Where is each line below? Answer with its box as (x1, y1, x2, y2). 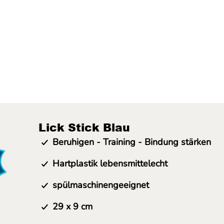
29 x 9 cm (52, 200, 92, 212)
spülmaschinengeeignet (52, 179, 149, 191)
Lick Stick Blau (38, 119, 130, 135)
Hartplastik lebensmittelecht (52, 157, 167, 169)
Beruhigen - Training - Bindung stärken (52, 136, 211, 148)
